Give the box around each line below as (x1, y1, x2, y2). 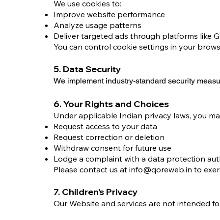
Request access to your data (54, 121, 157, 131)
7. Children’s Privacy (54, 186, 138, 197)
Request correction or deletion (54, 132, 165, 142)
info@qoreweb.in (129, 165, 192, 174)
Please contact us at (54, 165, 129, 174)
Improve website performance (54, 9, 165, 19)
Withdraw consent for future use (54, 143, 171, 153)
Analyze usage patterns (54, 20, 141, 30)
